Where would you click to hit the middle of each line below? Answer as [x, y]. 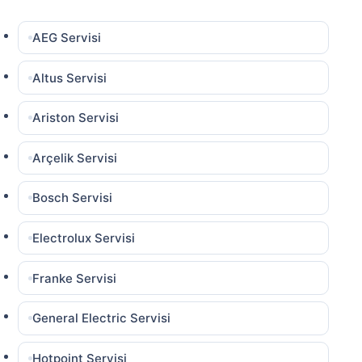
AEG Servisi [67, 38]
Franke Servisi [75, 278]
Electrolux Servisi [84, 238]
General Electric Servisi [102, 318]
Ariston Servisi [76, 118]
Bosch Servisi [73, 198]
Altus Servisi [70, 78]
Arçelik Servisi [75, 158]
